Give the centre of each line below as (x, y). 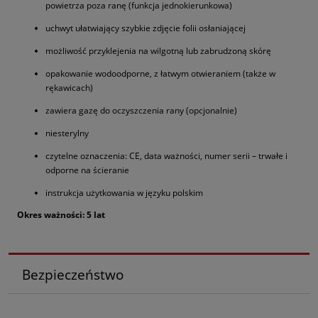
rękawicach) (69, 88)
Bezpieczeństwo (72, 274)
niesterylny (67, 133)
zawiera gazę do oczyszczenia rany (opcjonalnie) (141, 111)
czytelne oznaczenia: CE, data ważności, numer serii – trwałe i (166, 156)
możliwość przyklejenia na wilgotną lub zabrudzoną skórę (158, 51)
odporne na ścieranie (87, 170)
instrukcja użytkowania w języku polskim (124, 193)
